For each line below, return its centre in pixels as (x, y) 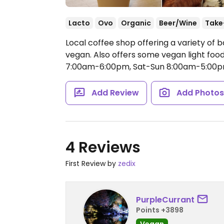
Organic (136, 23)
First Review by (92, 163)
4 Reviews (103, 147)
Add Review (115, 93)
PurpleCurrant (165, 199)
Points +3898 (160, 210)
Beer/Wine (178, 23)
